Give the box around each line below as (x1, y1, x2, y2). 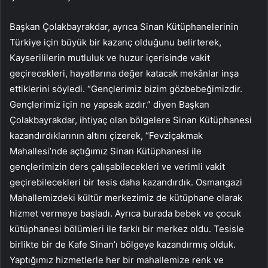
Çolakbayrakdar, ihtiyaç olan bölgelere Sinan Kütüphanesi (10, 114, 252, 126)
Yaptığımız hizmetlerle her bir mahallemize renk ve (10, 254, 224, 266)
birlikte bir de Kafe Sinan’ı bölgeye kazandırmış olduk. (10, 239, 236, 251)
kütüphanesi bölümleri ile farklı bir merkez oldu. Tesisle (10, 223, 244, 235)
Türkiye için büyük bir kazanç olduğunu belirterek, (10, 36, 221, 48)
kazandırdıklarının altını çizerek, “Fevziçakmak (10, 130, 203, 142)
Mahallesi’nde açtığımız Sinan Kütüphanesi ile (10, 145, 202, 157)
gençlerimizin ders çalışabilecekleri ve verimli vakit (10, 161, 225, 173)
